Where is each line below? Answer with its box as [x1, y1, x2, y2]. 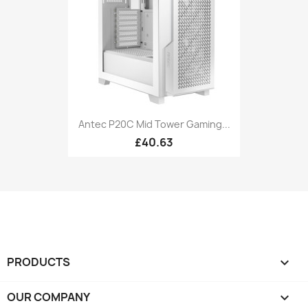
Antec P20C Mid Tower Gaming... [78, 117, 230, 131]
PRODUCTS [7, 254, 70, 269]
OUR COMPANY [7, 289, 90, 305]
